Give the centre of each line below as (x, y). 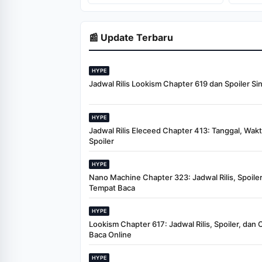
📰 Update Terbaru (131, 38)
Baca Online (110, 235)
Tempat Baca (112, 188)
